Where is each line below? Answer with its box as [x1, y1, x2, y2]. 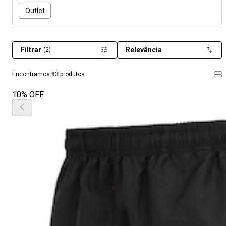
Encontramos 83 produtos [12, 71, 85, 78]
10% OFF [12, 90, 44, 99]
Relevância [126, 46, 162, 54]
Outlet [25, 6, 45, 15]
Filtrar [21, 46, 41, 54]
